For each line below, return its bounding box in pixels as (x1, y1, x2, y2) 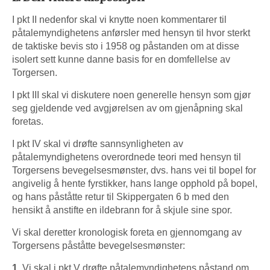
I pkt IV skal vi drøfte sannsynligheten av (12, 138, 183, 149)
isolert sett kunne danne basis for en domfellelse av (12, 54, 230, 64)
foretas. (12, 116, 43, 127)
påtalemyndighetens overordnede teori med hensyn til (12, 151, 241, 162)
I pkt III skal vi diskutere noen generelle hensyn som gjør (12, 89, 251, 100)
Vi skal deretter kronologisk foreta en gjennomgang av (12, 227, 242, 237)
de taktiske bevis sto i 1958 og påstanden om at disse (12, 40, 239, 51)
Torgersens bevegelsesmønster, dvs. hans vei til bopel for (12, 165, 256, 175)
